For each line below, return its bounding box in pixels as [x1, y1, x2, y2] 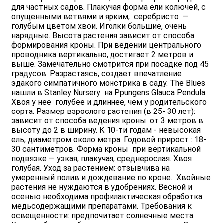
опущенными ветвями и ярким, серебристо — [11, 12, 189, 22]
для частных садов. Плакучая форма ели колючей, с [11, 2, 206, 12]
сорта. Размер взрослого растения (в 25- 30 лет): [11, 107, 195, 116]
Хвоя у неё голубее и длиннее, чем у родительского [11, 97, 207, 107]
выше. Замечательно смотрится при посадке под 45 [11, 59, 209, 69]
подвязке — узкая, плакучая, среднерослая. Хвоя [11, 154, 192, 164]
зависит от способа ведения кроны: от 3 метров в [11, 116, 203, 126]
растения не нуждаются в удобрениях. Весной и [11, 182, 192, 192]
